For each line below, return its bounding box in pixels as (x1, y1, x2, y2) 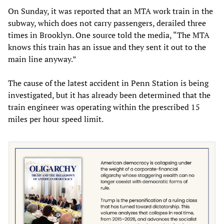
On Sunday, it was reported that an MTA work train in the (8, 5, 213, 16)
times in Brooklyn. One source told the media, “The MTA (8, 29, 209, 40)
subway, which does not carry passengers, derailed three (8, 17, 206, 28)
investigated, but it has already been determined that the (8, 89, 210, 100)
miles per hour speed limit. (8, 113, 103, 124)
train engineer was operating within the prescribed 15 (8, 101, 200, 112)
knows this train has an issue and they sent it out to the (8, 41, 206, 52)
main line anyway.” (8, 53, 76, 64)
